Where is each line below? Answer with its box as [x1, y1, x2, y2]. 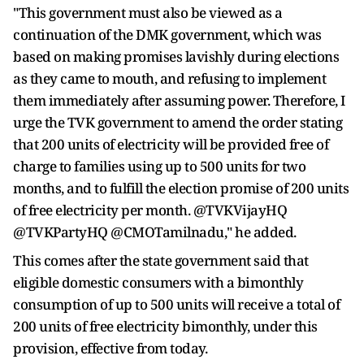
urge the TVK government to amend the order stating [13, 113, 342, 132]
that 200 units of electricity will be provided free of [13, 135, 328, 154]
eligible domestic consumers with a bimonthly [13, 273, 303, 292]
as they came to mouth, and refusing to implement [13, 69, 326, 88]
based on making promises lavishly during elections [13, 47, 339, 66]
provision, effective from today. [13, 339, 207, 357]
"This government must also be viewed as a [13, 3, 283, 22]
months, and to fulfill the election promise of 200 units [13, 179, 349, 197]
